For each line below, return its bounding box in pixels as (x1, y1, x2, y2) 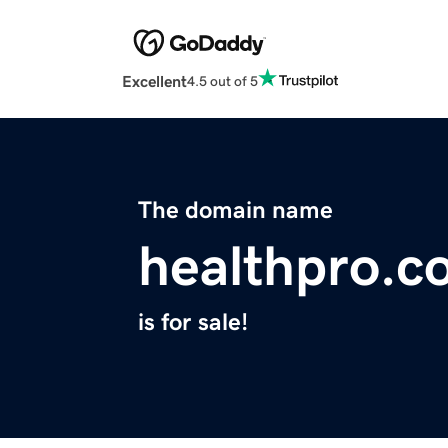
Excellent (122, 73, 187, 90)
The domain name (138, 198, 333, 223)
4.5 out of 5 (187, 73, 258, 88)
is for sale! (138, 310, 248, 335)
